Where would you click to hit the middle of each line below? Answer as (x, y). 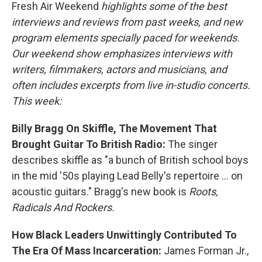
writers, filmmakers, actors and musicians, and (119, 69)
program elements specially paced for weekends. (126, 38)
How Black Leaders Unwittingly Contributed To (124, 235)
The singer (193, 144)
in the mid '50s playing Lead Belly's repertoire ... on (127, 176)
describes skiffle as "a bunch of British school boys (130, 160)
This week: (37, 101)
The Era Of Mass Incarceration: (88, 251)
